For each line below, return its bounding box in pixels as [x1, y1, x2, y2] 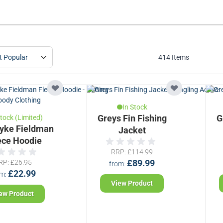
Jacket [118, 125, 146, 135]
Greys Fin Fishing [97, 113, 167, 123]
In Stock [122, 103, 147, 111]
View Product [111, 179, 153, 188]
